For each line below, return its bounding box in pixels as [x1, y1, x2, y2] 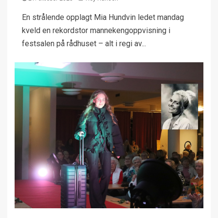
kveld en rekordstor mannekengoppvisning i [22, 26, 170, 35]
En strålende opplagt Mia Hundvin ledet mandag [22, 13, 184, 22]
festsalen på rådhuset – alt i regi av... [22, 39, 146, 48]
